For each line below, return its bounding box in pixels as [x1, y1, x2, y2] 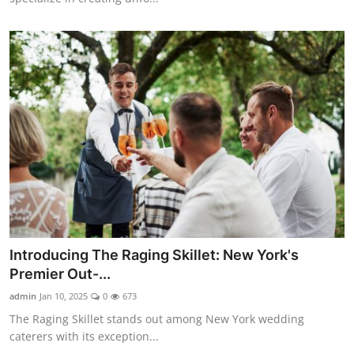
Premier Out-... [9, 265, 111, 283]
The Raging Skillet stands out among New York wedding [9, 311, 304, 327]
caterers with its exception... [9, 329, 159, 345]
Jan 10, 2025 [40, 290, 88, 303]
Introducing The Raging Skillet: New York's [9, 247, 299, 264]
